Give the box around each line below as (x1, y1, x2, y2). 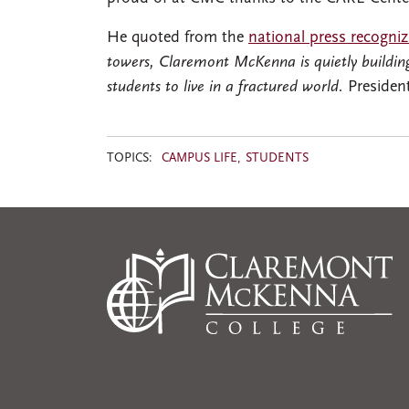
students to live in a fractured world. (107, 78, 348, 96)
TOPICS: (107, 151, 152, 165)
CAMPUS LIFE (162, 151, 237, 165)
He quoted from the (107, 28, 248, 47)
